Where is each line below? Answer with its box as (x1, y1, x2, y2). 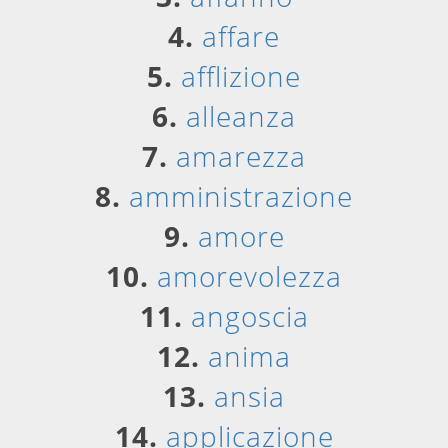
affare (202, 17, 280, 55)
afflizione (181, 57, 301, 95)
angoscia (190, 297, 309, 335)
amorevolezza (157, 257, 342, 295)
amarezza (176, 137, 306, 175)
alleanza (186, 97, 296, 135)
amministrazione (129, 177, 353, 215)
